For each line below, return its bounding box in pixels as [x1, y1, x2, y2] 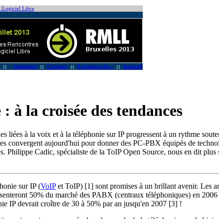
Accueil [123, 64, 142, 69]
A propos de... [77, 64, 113, 69]
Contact [47, 64, 67, 69]
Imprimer [14, 64, 37, 69]
